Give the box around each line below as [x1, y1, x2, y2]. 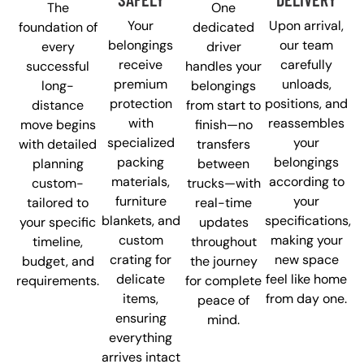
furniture [115, 192, 167, 210]
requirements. [16, 271, 99, 289]
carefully [280, 55, 332, 73]
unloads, [281, 75, 331, 93]
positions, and [265, 94, 348, 112]
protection [109, 94, 172, 112]
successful [26, 57, 89, 75]
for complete [185, 271, 262, 289]
